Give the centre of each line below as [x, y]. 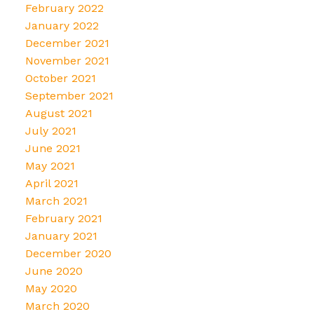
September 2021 [69, 95]
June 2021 [53, 148]
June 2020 [54, 271]
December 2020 [68, 253]
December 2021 [67, 43]
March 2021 [56, 200]
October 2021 [60, 78]
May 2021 [50, 165]
